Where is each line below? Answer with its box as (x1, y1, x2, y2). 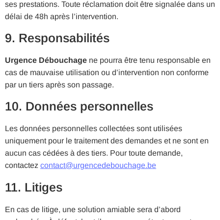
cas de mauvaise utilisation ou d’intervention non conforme (5, 68, 209, 77)
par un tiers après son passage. (5, 81, 114, 89)
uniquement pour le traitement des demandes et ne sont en (5, 137, 209, 145)
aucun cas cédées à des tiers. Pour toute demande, (5, 149, 183, 158)
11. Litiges (5, 180, 62, 194)
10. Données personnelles (5, 99, 153, 113)
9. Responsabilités (5, 31, 110, 45)
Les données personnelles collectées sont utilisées (5, 124, 182, 133)
